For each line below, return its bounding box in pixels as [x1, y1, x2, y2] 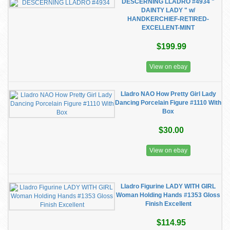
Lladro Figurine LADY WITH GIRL [121, 183, 216, 190]
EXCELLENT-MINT [142, 24, 195, 31]
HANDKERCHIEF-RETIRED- [127, 15, 209, 23]
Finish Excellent [145, 200, 191, 207]
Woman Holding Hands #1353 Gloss [116, 191, 220, 199]
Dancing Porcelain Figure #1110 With [115, 99, 221, 106]
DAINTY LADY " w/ [141, 7, 195, 14]
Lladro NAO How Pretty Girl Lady [120, 90, 216, 98]
